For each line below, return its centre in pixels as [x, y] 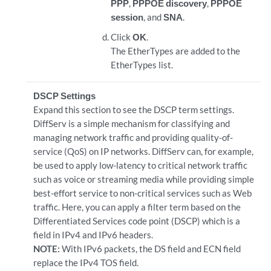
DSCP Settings [64, 96]
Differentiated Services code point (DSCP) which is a [136, 221]
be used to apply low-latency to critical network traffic [140, 165]
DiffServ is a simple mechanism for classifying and [131, 123]
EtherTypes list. [142, 65]
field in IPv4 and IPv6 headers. [93, 235]
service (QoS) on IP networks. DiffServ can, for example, [143, 151]
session [127, 17]
